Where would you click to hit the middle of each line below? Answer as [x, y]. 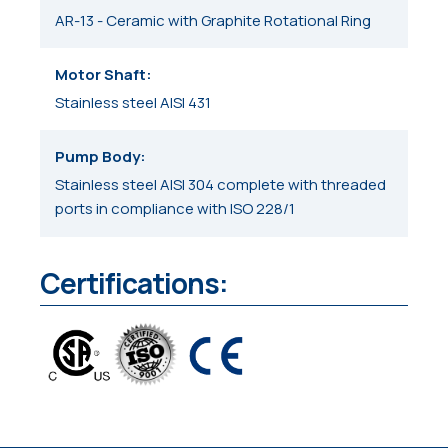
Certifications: [134, 282]
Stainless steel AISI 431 [133, 102]
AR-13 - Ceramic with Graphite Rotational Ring [213, 20]
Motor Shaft [101, 74]
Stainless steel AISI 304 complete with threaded [221, 185]
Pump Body [98, 157]
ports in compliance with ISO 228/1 [175, 209]
